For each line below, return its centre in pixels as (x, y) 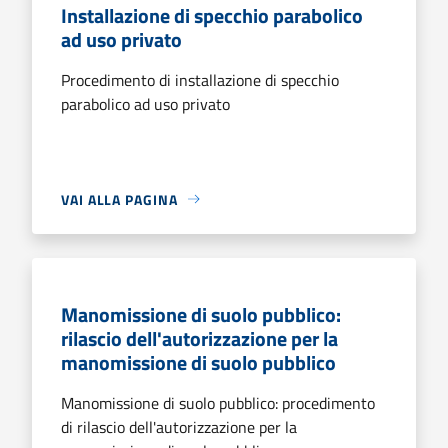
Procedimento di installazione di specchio (200, 79)
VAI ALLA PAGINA (119, 199)
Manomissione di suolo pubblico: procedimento (218, 402)
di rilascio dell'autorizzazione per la (179, 426)
